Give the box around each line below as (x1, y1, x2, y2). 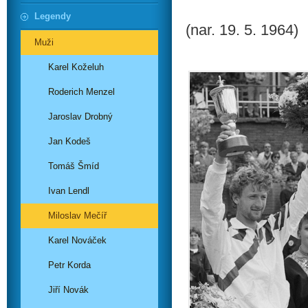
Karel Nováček (48, 235, 107, 245)
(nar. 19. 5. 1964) (186, 21, 298, 38)
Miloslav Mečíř (48, 210, 107, 221)
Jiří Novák (48, 285, 89, 295)
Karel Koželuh (48, 62, 104, 72)
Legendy (34, 11, 71, 21)
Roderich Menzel (48, 87, 115, 97)
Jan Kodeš (48, 136, 91, 146)
